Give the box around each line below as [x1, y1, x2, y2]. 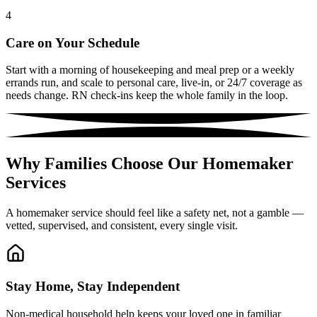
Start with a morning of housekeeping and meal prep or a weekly [6, 64, 294, 76]
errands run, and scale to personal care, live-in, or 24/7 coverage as [6, 76, 302, 89]
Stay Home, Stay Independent [6, 279, 180, 294]
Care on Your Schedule [6, 35, 139, 50]
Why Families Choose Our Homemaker [6, 154, 294, 173]
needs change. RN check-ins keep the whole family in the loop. [6, 89, 288, 102]
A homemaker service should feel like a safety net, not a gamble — [6, 206, 304, 219]
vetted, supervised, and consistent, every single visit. [6, 219, 238, 231]
